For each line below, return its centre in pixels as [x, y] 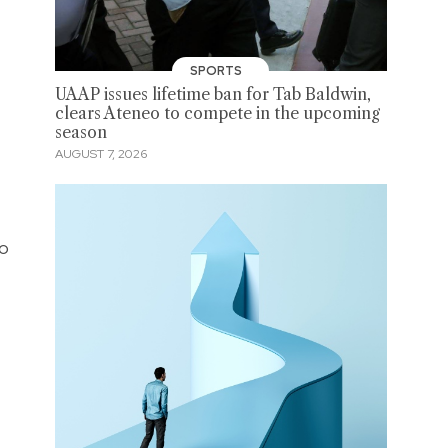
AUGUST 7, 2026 [100, 154]
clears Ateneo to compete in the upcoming [217, 113]
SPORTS [217, 70]
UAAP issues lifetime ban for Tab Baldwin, [212, 94]
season [80, 132]
